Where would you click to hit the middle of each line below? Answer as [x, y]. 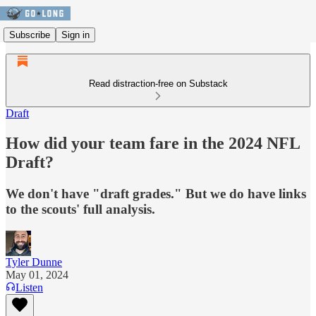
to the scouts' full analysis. [80, 209]
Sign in [75, 35]
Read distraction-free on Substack [158, 84]
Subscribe [30, 35]
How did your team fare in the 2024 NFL [153, 143]
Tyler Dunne [34, 262]
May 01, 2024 [37, 274]
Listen [29, 287]
